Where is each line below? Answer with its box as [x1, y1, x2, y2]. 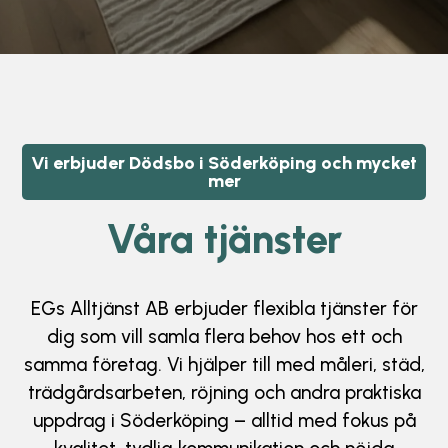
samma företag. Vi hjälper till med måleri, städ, [23, 353, 425, 376]
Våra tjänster [106, 215, 342, 263]
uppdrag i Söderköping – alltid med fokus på [32, 409, 416, 432]
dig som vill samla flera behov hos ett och [46, 325, 402, 348]
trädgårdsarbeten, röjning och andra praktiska [27, 381, 421, 404]
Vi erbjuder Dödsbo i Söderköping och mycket [31, 152, 417, 174]
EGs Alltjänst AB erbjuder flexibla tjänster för [30, 297, 418, 320]
